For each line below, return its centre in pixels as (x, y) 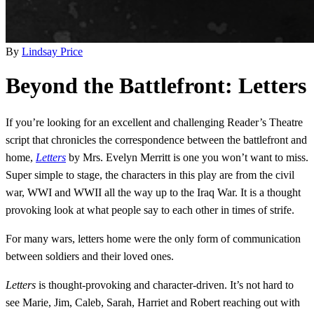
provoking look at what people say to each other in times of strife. (150, 210)
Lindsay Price (52, 51)
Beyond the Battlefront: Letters (156, 86)
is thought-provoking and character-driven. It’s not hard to (165, 285)
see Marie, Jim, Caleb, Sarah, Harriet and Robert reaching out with (153, 303)
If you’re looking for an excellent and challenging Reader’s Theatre (154, 123)
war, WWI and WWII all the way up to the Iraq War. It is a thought (153, 193)
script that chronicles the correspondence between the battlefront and (156, 140)
